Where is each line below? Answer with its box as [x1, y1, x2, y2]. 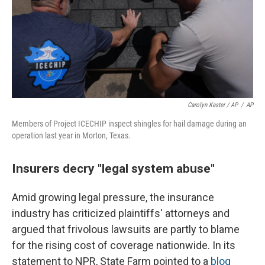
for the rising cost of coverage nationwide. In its [12, 239, 235, 252]
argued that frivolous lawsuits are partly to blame [12, 223, 240, 236]
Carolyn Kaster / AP [188, 101, 238, 109]
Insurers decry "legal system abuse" [12, 161, 215, 176]
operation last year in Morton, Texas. [12, 131, 131, 141]
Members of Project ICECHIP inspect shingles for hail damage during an [12, 119, 247, 129]
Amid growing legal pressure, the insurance [12, 191, 214, 204]
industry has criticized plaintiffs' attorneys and [12, 207, 230, 220]
